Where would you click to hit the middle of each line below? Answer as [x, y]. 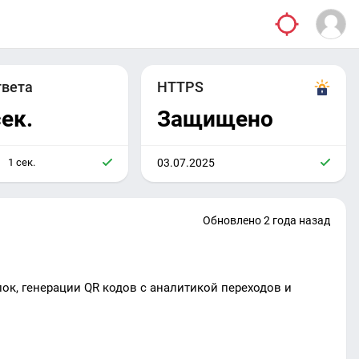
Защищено [215, 119]
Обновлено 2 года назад [266, 220]
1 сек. [21, 162]
